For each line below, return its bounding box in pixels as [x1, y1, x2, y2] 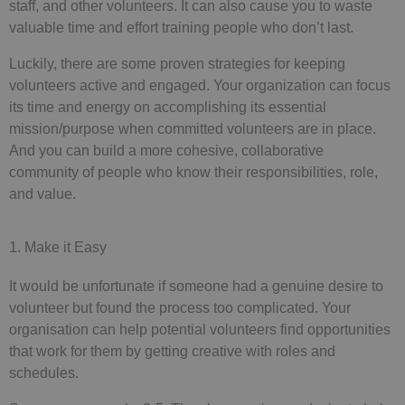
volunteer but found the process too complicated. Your [9, 298, 351, 316]
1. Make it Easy [9, 238, 107, 255]
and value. [9, 185, 80, 202]
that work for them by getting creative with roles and [9, 342, 335, 359]
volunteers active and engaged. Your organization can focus [9, 77, 391, 94]
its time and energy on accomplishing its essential [9, 99, 326, 116]
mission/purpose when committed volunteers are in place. [9, 120, 376, 137]
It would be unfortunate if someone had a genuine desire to [9, 277, 383, 294]
